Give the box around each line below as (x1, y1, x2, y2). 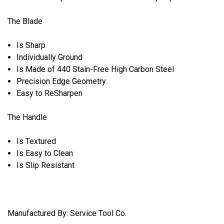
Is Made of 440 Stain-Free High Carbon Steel (16, 64, 174, 74)
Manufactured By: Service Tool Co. (7, 208, 126, 218)
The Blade (7, 16, 42, 26)
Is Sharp (16, 40, 46, 50)
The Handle (7, 112, 47, 122)
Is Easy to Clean (16, 148, 73, 158)
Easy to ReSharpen (16, 88, 83, 98)
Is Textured (16, 136, 56, 146)
